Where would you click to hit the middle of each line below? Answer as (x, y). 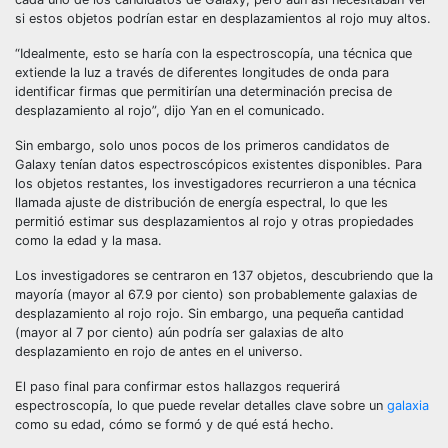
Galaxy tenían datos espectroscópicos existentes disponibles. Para (218, 164)
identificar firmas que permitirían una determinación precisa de (203, 91)
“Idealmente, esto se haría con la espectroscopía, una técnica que (213, 53)
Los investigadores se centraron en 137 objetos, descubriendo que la (224, 275)
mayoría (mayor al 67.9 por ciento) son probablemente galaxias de (216, 294)
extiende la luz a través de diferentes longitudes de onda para (202, 72)
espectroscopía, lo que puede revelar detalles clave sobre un (201, 405)
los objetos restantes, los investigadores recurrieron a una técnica (215, 183)
